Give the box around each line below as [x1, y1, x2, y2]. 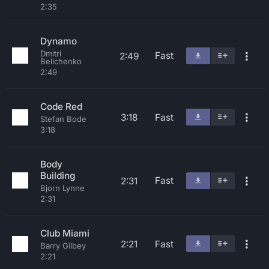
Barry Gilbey [40, 241, 86, 250]
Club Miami [40, 228, 89, 239]
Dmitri [40, 49, 61, 58]
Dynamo [40, 35, 77, 47]
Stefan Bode [40, 114, 86, 124]
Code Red [40, 101, 82, 112]
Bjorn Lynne [40, 183, 85, 193]
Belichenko [40, 56, 82, 66]
